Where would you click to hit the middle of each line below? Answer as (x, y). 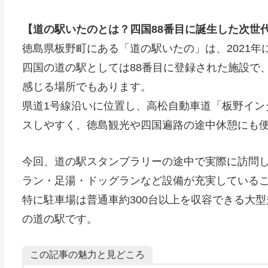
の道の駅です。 (60, 219)
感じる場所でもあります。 (86, 87)
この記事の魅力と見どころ (87, 254)
